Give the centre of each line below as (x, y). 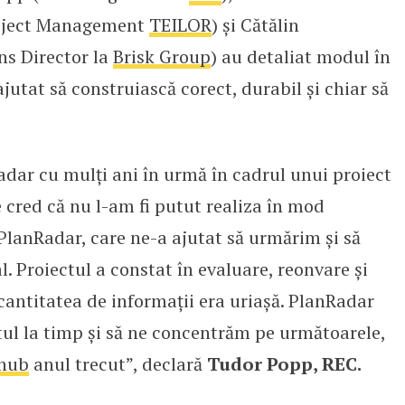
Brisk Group (161, 56)
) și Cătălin (255, 24)
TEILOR (180, 24)
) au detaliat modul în (300, 56)
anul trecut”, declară (118, 363)
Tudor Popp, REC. (284, 363)
